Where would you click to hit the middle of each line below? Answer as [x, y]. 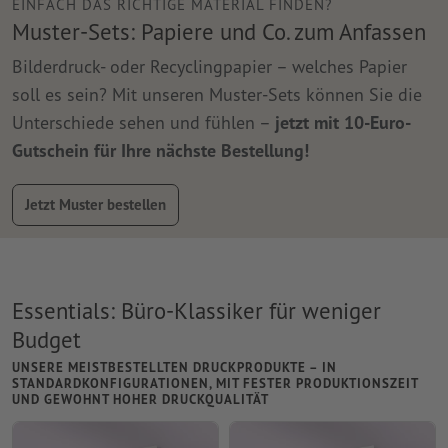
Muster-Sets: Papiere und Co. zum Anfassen [219, 32]
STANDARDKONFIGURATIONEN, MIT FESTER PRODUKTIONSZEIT [215, 384]
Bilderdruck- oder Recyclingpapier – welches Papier [209, 66]
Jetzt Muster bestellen [95, 205]
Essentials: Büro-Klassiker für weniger [196, 310]
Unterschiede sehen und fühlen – [143, 122]
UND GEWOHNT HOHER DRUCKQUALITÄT [140, 400]
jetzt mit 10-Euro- [343, 122]
